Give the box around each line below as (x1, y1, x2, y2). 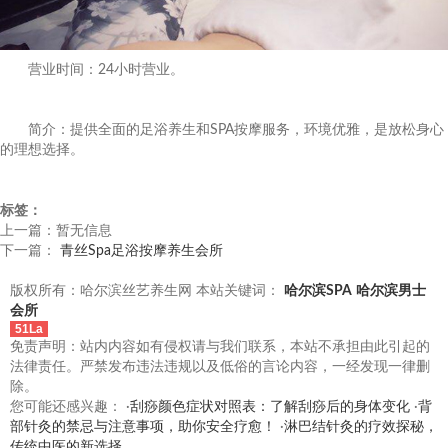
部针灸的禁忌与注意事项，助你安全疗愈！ (10, 420, 276, 435)
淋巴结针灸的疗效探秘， (284, 420, 438, 435)
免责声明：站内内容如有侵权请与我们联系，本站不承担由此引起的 (10, 340, 430, 355)
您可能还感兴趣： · (10, 400, 130, 415)
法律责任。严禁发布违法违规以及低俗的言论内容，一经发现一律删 (10, 360, 430, 375)
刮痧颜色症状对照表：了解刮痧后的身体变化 (130, 400, 410, 415)
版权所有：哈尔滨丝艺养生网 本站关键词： (10, 284, 284, 299)
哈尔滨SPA (284, 284, 352, 299)
